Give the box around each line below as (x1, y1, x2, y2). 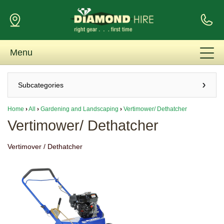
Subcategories (18, 81, 63, 89)
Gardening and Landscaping (40, 105, 118, 112)
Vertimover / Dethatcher (7, 142, 82, 151)
